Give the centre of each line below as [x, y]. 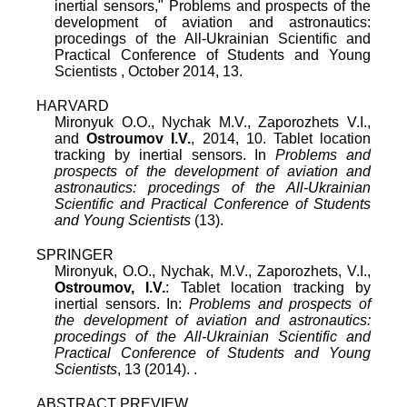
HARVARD [73, 105]
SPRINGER [75, 254]
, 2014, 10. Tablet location [281, 138]
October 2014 [172, 71]
